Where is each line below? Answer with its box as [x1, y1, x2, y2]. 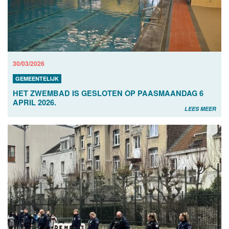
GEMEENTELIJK [15, 74, 59, 82]
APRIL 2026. [13, 97, 56, 107]
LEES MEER [185, 104, 216, 112]
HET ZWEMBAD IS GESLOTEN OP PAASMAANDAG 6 [13, 87, 203, 98]
